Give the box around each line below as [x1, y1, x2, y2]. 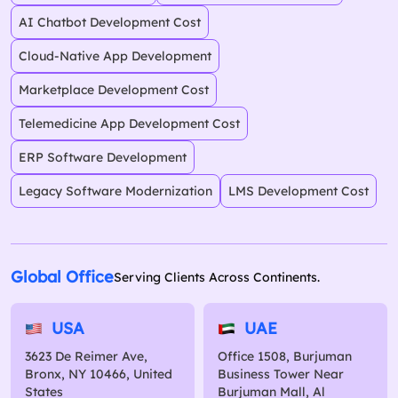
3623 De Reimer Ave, [25, 348, 147, 365]
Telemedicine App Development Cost [19, 115, 240, 132]
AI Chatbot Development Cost [19, 14, 201, 31]
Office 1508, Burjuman [218, 348, 352, 365]
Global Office [11, 267, 114, 288]
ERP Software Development [19, 149, 187, 166]
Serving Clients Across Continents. [114, 269, 320, 286]
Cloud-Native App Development [19, 48, 211, 65]
